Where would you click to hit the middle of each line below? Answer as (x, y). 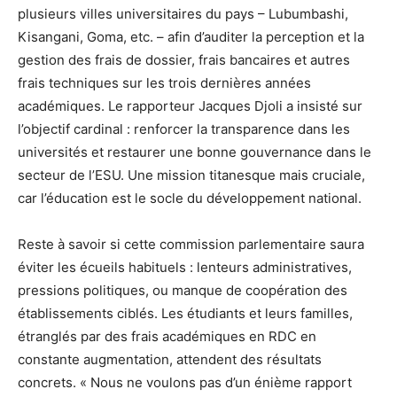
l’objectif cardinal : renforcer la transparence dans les (184, 128)
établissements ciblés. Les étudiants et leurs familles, (185, 313)
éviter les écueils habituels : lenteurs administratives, (185, 267)
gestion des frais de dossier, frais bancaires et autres (184, 59)
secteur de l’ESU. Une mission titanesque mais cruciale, (191, 175)
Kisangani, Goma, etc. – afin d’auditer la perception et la (191, 36)
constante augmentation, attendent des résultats (170, 359)
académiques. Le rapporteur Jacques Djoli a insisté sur (190, 105)
